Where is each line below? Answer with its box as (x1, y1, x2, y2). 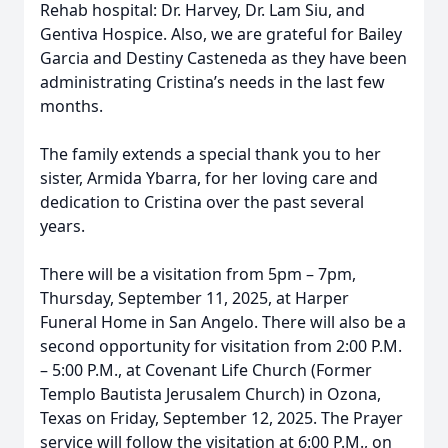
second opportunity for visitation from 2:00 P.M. (40, 335, 402, 357)
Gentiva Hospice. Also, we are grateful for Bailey (40, 23, 402, 45)
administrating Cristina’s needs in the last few (40, 71, 385, 93)
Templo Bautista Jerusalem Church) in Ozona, (40, 383, 381, 405)
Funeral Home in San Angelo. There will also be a (40, 311, 406, 333)
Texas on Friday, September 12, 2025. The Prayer (40, 407, 403, 429)
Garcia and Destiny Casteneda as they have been (40, 47, 407, 69)
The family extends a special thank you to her (40, 143, 381, 165)
